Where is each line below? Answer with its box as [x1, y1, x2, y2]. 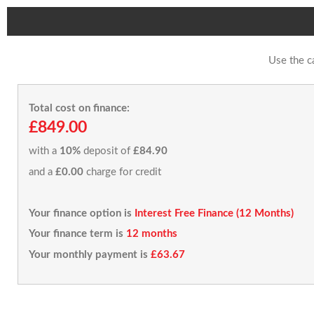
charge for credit [83, 166, 161, 177]
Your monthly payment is [29, 249, 148, 260]
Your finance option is [29, 207, 132, 219]
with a [29, 146, 60, 156]
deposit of [81, 146, 133, 156]
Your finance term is [29, 228, 123, 239]
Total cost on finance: [29, 102, 130, 114]
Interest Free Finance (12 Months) [135, 207, 294, 219]
